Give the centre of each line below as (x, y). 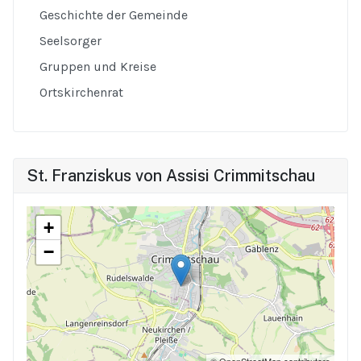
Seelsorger (71, 41)
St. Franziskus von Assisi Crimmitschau (171, 176)
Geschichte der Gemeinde (114, 15)
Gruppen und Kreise (98, 66)
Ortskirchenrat (81, 92)
